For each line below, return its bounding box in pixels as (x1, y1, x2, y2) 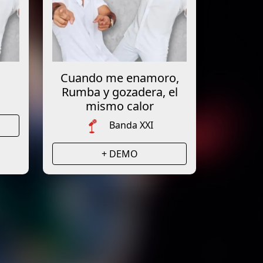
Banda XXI (109, 119, 153, 131)
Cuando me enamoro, (60, 70, 179, 86)
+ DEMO (101, 147, 138, 160)
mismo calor (85, 98, 154, 114)
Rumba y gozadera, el (61, 84, 178, 100)
